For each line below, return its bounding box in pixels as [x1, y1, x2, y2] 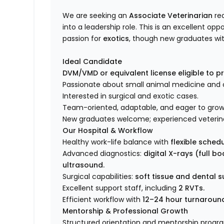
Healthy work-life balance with [62, 137, 171, 147]
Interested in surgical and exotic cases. [62, 91, 199, 101]
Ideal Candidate [62, 56, 122, 67]
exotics [103, 33, 129, 44]
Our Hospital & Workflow [62, 125, 153, 136]
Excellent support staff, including [62, 183, 179, 193]
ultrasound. [62, 160, 105, 170]
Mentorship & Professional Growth [62, 206, 188, 216]
